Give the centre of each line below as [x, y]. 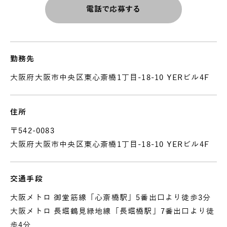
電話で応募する [113, 9]
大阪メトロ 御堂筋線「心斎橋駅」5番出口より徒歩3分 [111, 197]
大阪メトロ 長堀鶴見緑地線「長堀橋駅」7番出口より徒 [112, 211]
